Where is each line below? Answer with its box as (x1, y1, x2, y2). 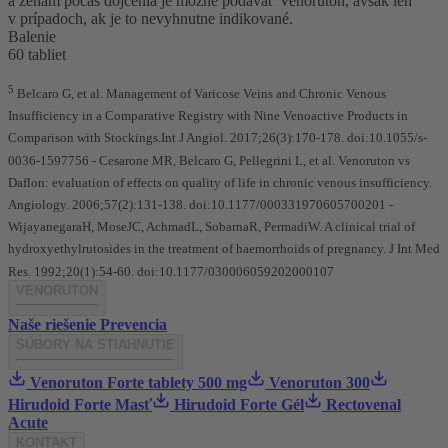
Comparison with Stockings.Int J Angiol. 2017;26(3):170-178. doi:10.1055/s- (8, 130, 427, 146)
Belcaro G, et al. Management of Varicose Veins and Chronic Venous (14, 86, 386, 102)
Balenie (8, 27, 56, 45)
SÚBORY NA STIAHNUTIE (16, 336, 175, 352)
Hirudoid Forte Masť (8, 396, 152, 414)
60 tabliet (8, 45, 66, 63)
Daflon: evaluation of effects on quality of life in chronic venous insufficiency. (8, 174, 432, 190)
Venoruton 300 (269, 374, 370, 392)
